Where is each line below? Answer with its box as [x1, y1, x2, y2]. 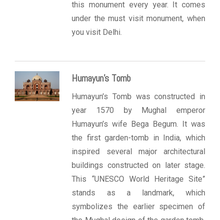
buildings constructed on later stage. [72, 161, 205, 170]
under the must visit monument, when [72, 14, 205, 24]
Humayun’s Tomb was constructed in [72, 92, 205, 102]
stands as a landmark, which [72, 188, 205, 198]
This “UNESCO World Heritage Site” [72, 174, 205, 184]
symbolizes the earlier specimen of [72, 202, 205, 212]
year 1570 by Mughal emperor [72, 106, 205, 115]
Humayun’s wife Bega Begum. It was [72, 119, 205, 129]
